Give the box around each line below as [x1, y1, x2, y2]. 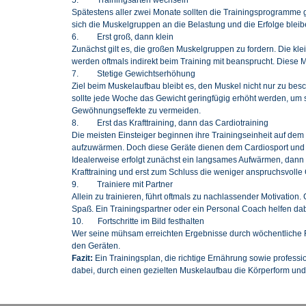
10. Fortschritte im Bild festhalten [71, 216, 204, 226]
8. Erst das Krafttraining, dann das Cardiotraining [71, 117, 268, 128]
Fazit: [71, 253, 93, 263]
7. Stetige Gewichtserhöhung [71, 68, 195, 79]
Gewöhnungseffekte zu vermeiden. [71, 105, 201, 115]
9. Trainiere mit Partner [71, 179, 173, 189]
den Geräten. [71, 240, 120, 251]
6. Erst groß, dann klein [71, 31, 173, 42]
